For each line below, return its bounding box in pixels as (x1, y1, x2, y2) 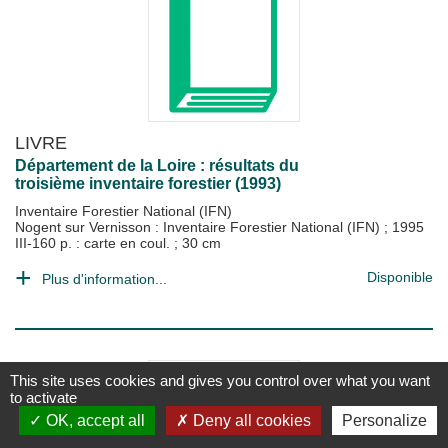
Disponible (367, 269, 433, 285)
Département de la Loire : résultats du (15, 157, 299, 174)
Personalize (341, 412, 427, 429)
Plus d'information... (42, 271, 167, 287)
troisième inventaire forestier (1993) (15, 175, 281, 192)
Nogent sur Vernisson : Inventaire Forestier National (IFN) (15, 219, 384, 235)
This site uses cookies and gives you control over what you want (10, 372, 430, 389)
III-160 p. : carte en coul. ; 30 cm (15, 235, 221, 251)
